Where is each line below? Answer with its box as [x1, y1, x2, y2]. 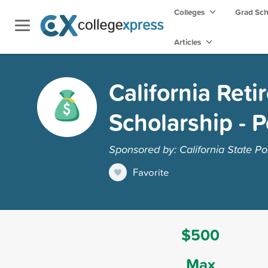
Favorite [133, 165, 169, 179]
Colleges [174, 6, 205, 18]
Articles [174, 36, 203, 48]
